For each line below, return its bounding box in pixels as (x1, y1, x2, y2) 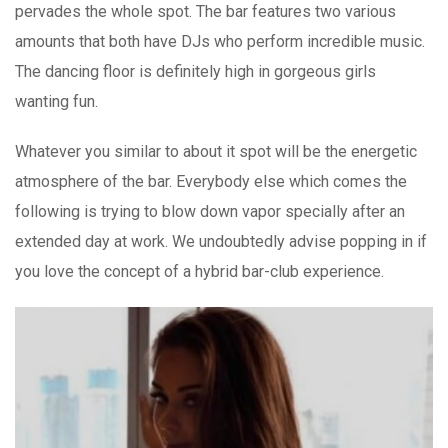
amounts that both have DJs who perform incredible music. (15, 31, 425, 51)
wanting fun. (15, 91, 98, 111)
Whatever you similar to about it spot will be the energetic (15, 141, 417, 161)
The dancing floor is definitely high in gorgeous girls (15, 61, 376, 81)
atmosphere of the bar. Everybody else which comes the (15, 171, 407, 191)
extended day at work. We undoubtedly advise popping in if (15, 231, 427, 251)
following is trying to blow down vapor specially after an (15, 201, 405, 221)
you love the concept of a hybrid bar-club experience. (15, 261, 384, 281)
